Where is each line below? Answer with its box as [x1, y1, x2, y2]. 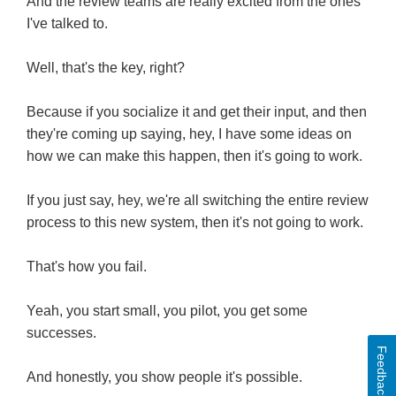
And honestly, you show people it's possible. [27, 369, 302, 385]
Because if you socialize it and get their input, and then [27, 104, 367, 120]
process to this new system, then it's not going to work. [27, 215, 363, 231]
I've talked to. [27, 16, 108, 32]
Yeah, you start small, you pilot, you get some [27, 303, 308, 319]
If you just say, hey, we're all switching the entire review [27, 193, 369, 209]
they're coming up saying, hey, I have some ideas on [27, 126, 352, 142]
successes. [27, 325, 96, 341]
